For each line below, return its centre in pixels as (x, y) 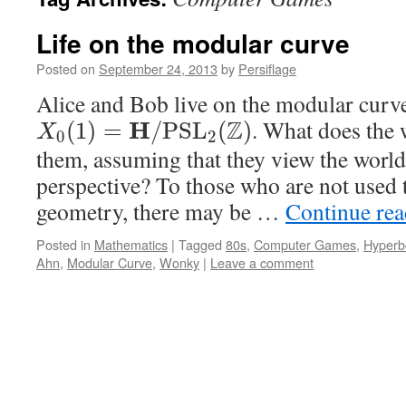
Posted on (66, 68)
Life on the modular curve (193, 43)
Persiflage (267, 68)
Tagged (200, 244)
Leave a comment (262, 262)
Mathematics (131, 244)
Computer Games (305, 244)
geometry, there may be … (161, 211)
